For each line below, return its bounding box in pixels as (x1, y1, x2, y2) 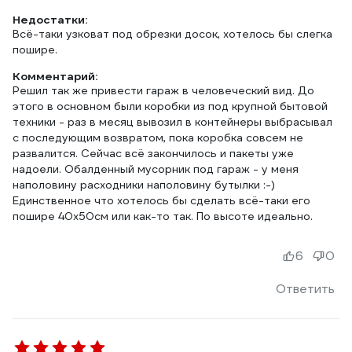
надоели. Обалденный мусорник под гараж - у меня (13, 162, 299, 176)
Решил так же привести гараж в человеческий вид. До (13, 83, 314, 97)
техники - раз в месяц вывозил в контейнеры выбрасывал (13, 115, 332, 129)
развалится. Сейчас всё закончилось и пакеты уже (13, 146, 294, 160)
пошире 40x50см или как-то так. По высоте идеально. (13, 209, 313, 223)
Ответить (276, 280, 335, 297)
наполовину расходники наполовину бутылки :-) (13, 178, 275, 192)
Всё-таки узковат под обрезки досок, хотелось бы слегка (13, 27, 332, 41)
